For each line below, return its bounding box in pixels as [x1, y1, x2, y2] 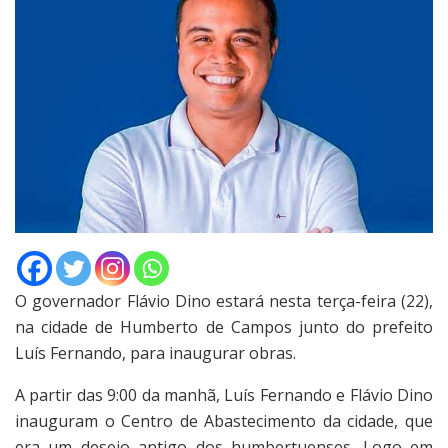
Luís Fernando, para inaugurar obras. [15, 342, 296, 365]
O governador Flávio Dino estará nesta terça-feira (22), [15, 290, 433, 313]
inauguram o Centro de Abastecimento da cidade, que [15, 410, 433, 433]
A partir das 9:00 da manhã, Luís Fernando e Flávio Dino [15, 384, 433, 407]
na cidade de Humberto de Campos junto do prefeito [15, 316, 433, 339]
